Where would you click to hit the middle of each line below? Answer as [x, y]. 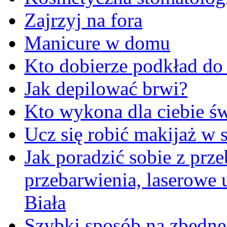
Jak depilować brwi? [106, 88]
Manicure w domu [97, 43]
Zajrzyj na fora [83, 20]
